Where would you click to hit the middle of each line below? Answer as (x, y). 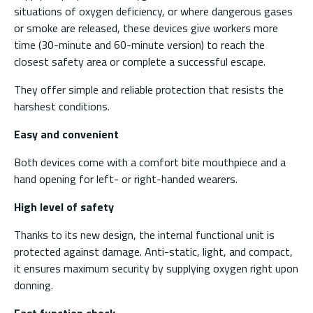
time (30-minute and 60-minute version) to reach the (139, 44)
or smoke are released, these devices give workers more (146, 28)
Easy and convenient (66, 134)
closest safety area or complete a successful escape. (140, 61)
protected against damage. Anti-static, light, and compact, (153, 251)
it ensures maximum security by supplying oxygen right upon (156, 268)
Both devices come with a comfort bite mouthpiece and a (150, 162)
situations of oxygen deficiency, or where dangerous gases (153, 11)
